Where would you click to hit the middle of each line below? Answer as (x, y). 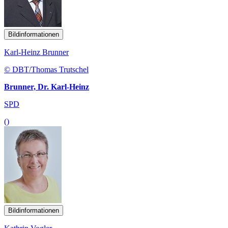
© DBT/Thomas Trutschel (46, 69)
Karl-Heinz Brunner (36, 52)
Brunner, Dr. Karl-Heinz (47, 87)
